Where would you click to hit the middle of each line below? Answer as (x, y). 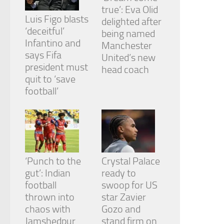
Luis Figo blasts (57, 19)
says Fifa (43, 55)
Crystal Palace (130, 161)
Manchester (126, 46)
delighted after (131, 22)
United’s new (128, 58)
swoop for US (129, 185)
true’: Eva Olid (129, 10)
